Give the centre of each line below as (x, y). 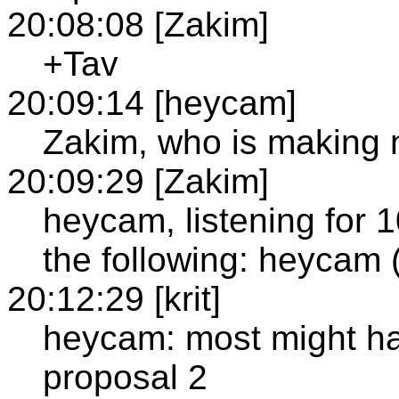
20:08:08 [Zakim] (138, 24)
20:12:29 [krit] (114, 298)
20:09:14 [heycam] (152, 102)
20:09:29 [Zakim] (138, 181)
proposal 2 (125, 377)
